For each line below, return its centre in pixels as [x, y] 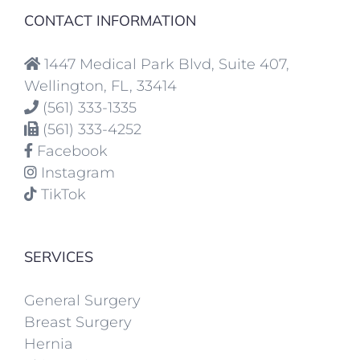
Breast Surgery [78, 322]
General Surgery [82, 300]
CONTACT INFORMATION [110, 20]
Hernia [49, 344]
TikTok [63, 194]
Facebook [72, 151]
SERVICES [59, 256]
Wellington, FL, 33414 [100, 86]
